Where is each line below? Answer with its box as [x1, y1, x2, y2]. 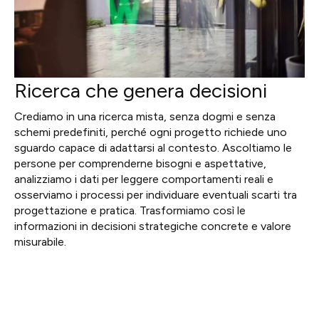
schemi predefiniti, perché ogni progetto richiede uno [14, 125, 287, 140]
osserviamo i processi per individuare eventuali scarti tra [14, 188, 297, 202]
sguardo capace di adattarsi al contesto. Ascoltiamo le [14, 141, 292, 155]
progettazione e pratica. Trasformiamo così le [14, 204, 246, 218]
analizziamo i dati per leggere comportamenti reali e [14, 172, 273, 187]
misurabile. [14, 235, 66, 249]
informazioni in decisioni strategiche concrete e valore [14, 219, 291, 234]
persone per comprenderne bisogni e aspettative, [14, 157, 266, 171]
